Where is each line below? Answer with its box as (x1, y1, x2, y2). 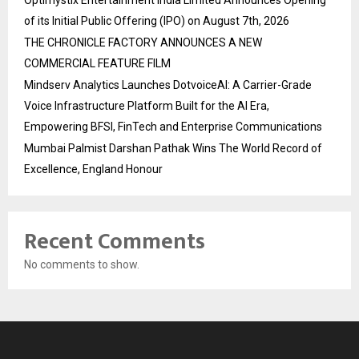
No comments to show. (24, 257, 139, 271)
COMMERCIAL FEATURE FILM (24, 56, 171, 70)
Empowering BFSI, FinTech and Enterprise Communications (24, 119, 322, 133)
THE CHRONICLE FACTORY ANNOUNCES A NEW (24, 35, 262, 49)
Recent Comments (24, 222, 205, 260)
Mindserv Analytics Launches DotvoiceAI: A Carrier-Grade (24, 78, 312, 91)
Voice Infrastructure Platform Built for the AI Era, (24, 99, 269, 112)
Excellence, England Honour (24, 162, 163, 175)
